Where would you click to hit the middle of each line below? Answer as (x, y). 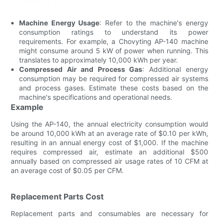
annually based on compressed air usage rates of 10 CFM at (109, 161)
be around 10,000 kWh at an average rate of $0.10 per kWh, (109, 133)
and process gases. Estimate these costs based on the (114, 88)
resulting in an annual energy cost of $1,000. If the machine (109, 142)
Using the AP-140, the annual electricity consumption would (109, 124)
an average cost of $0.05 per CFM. (67, 170)
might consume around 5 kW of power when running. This (114, 50)
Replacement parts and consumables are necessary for (109, 213)
